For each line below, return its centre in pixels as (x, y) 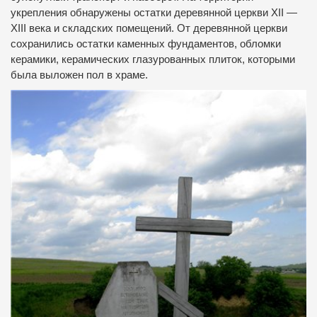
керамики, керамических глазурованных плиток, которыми (153, 60)
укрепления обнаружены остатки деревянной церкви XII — (154, 13)
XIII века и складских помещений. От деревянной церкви (149, 29)
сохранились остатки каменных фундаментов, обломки (146, 44)
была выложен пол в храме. (79, 75)
